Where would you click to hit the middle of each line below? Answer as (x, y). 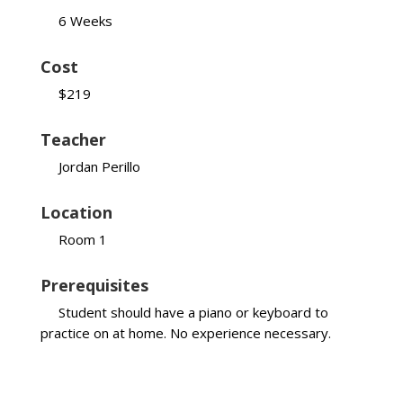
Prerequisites (94, 286)
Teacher (73, 140)
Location (76, 213)
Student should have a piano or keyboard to (193, 313)
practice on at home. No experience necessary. (185, 333)
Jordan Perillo (99, 167)
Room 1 (82, 240)
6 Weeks (85, 21)
